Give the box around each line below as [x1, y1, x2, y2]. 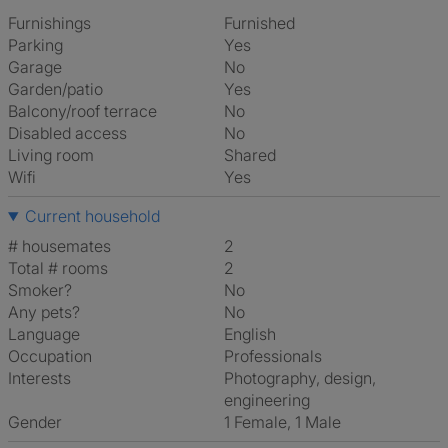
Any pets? [8, 302, 80, 322]
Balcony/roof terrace [8, 101, 157, 121]
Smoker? [8, 280, 72, 300]
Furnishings [8, 13, 91, 33]
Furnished [232, 13, 295, 33]
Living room [8, 145, 94, 165]
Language [8, 324, 80, 344]
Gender [8, 412, 62, 432]
